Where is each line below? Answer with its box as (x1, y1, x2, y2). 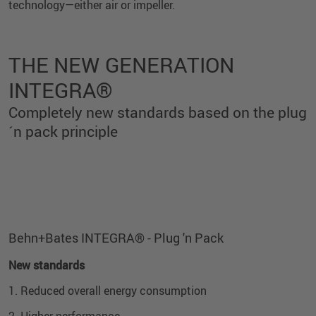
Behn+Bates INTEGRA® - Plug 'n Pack (8, 229, 224, 246)
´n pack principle (8, 121, 118, 141)
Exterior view (28, 198, 85, 212)
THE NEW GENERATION (8, 49, 234, 79)
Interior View (231, 198, 288, 212)
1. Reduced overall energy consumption (8, 282, 207, 298)
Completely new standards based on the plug (8, 102, 307, 122)
